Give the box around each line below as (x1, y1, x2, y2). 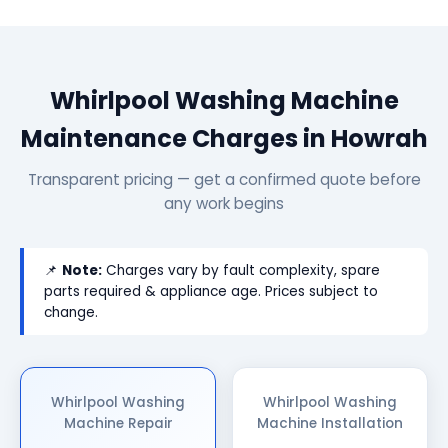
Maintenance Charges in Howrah (20, 122, 428, 155)
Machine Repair (63, 414, 173, 433)
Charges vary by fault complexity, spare (102, 261, 380, 280)
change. (44, 303, 98, 322)
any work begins (164, 193, 284, 214)
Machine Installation (257, 414, 403, 433)
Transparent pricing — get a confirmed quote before (27, 169, 421, 190)
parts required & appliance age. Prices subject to (44, 282, 378, 301)
